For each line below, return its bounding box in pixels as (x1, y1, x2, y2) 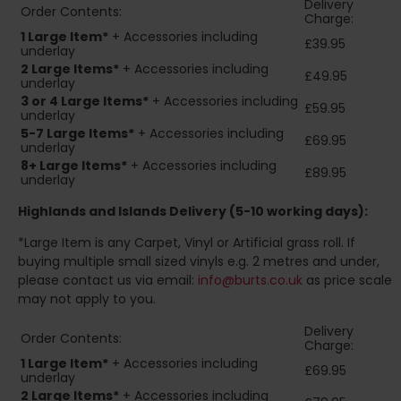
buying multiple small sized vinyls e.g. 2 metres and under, (18, 252, 380, 271)
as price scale (303, 271, 392, 290)
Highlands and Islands (18, 202, 166, 221)
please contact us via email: (18, 271, 198, 290)
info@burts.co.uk (198, 271, 303, 290)
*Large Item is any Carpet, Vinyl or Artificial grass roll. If (18, 234, 355, 252)
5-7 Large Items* (21, 124, 134, 143)
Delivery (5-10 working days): (166, 202, 368, 221)
